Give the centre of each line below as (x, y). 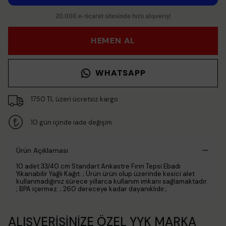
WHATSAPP (121, 73)
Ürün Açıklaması (42, 150)
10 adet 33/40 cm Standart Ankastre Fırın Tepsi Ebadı (98, 166)
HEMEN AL (113, 41)
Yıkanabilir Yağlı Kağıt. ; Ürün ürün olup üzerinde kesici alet (105, 174)
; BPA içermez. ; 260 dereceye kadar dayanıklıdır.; (92, 189)
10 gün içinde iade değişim (71, 122)
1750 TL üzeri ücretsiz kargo (74, 99)
